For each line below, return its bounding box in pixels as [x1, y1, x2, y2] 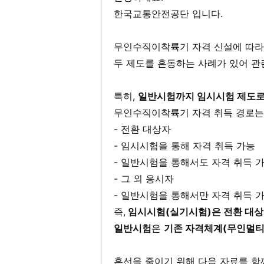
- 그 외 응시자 [114, 173, 174, 184]
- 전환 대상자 [114, 123, 171, 135]
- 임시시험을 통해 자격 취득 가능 [114, 140, 255, 151]
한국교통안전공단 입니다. [114, 8, 223, 19]
